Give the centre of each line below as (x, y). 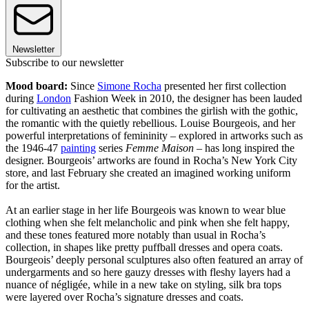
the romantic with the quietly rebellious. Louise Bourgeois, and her (150, 123)
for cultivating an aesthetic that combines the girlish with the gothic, (152, 111)
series (111, 148)
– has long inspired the (244, 148)
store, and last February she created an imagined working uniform (148, 173)
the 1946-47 (33, 148)
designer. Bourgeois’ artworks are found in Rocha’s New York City (151, 161)
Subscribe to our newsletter (64, 63)
